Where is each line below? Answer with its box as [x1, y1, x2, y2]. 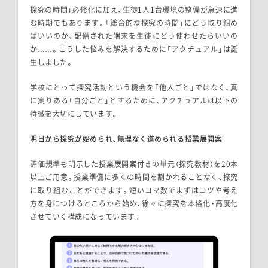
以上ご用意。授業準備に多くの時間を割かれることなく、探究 [30, 172, 238, 183]
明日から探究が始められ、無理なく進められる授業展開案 [30, 133, 223, 145]
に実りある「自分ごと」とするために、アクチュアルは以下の [30, 95, 238, 106]
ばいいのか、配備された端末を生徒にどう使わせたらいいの [30, 31, 238, 42]
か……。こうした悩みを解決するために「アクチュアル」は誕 [30, 44, 238, 55]
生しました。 [30, 57, 74, 68]
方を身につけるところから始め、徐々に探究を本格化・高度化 [30, 198, 238, 209]
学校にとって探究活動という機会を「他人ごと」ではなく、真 [30, 82, 238, 93]
